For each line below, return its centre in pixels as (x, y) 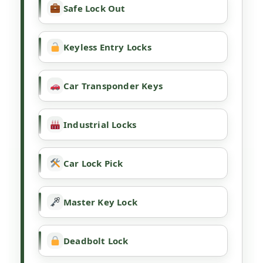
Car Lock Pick (93, 163)
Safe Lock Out (95, 9)
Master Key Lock (100, 202)
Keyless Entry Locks (107, 47)
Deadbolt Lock (96, 241)
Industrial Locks (100, 125)
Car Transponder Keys (113, 86)
